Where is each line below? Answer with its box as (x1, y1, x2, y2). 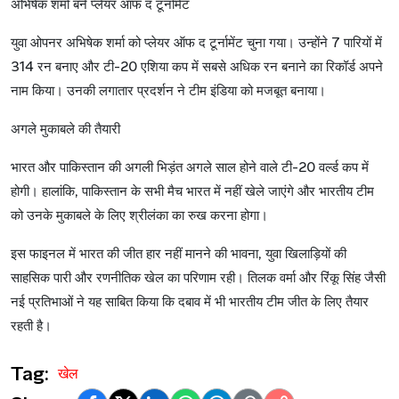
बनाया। (290, 82, 326, 101)
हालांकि (42, 183, 75, 201)
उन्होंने (298, 34, 328, 53)
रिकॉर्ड (326, 58, 355, 77)
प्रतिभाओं (28, 293, 73, 312)
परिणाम (183, 269, 216, 288)
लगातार (99, 82, 134, 101)
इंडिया (210, 82, 237, 101)
